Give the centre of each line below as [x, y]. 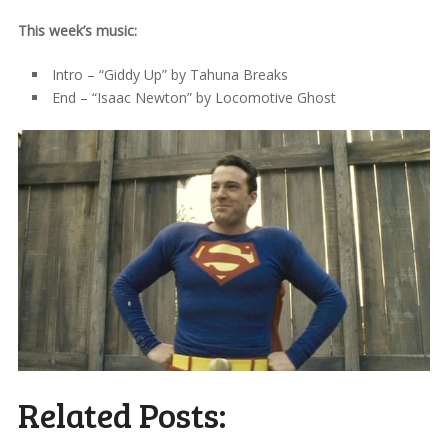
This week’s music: [77, 30]
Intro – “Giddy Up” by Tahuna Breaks [169, 74]
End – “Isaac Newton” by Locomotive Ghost [193, 97]
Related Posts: [121, 415]
